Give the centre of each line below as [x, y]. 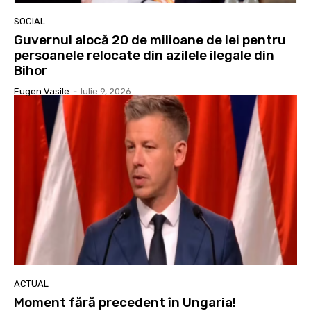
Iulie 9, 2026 [106, 91]
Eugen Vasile [42, 91]
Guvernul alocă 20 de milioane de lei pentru [150, 40]
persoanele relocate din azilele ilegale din [144, 55]
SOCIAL [30, 21]
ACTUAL [31, 283]
